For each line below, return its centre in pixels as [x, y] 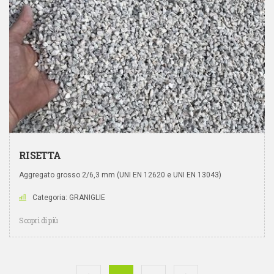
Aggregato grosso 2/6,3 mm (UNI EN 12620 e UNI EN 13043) [120, 175]
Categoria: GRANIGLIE [69, 198]
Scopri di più [39, 220]
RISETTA [40, 155]
